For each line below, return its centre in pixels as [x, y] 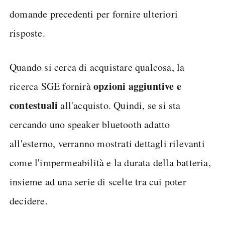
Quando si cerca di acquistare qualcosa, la [97, 67]
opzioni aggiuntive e [136, 86]
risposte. [27, 33]
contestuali [35, 105]
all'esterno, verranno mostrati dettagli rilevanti [107, 143]
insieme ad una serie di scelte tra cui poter [98, 182]
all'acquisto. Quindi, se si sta [121, 105]
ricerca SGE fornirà [50, 86]
